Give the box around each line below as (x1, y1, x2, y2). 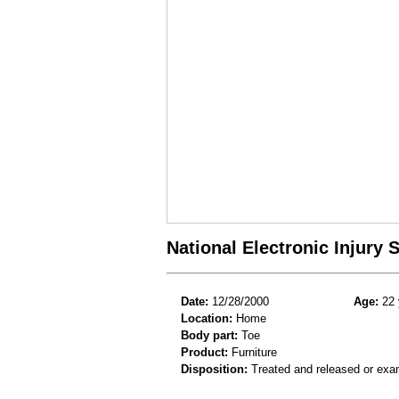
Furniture (228, 345, 277, 359)
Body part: (181, 328, 238, 342)
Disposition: (181, 362, 248, 376)
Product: (181, 345, 228, 359)
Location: (181, 311, 232, 325)
